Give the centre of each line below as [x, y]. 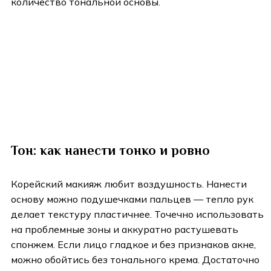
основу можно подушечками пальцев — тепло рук [132, 199]
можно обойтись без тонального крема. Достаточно [135, 260]
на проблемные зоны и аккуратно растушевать [125, 230]
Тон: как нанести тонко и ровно [112, 151]
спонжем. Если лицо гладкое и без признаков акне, [133, 245]
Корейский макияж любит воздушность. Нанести [129, 184]
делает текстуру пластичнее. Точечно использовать [137, 214]
